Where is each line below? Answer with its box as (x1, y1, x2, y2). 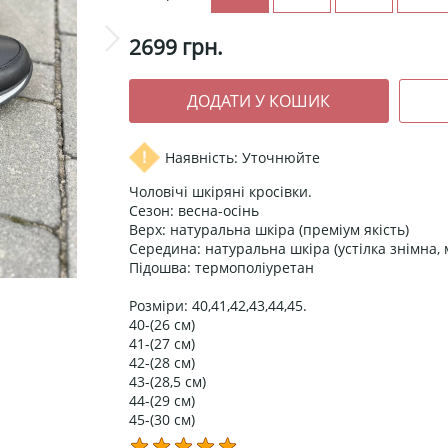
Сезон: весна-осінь (129, 201, 259, 221)
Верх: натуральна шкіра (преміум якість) (129, 220, 409, 240)
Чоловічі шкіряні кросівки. (129, 182, 312, 202)
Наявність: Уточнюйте (165, 148, 320, 168)
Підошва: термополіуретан (129, 258, 314, 278)
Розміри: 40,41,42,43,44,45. (129, 296, 307, 316)
